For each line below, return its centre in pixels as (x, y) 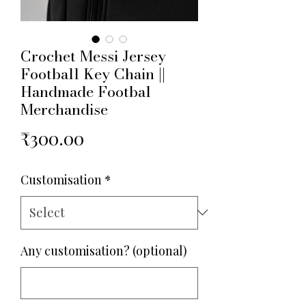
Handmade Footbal (86, 91)
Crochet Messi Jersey (93, 56)
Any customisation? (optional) (104, 250)
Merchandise (64, 109)
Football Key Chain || (93, 73)
